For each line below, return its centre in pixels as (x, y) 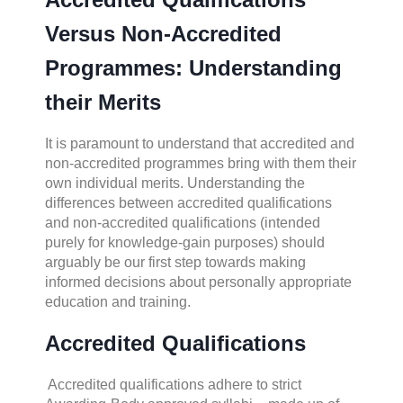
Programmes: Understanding (193, 67)
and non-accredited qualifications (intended (183, 222)
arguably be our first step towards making (175, 262)
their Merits (103, 102)
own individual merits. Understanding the (175, 183)
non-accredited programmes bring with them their (201, 163)
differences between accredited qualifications (188, 202)
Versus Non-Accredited (163, 33)
